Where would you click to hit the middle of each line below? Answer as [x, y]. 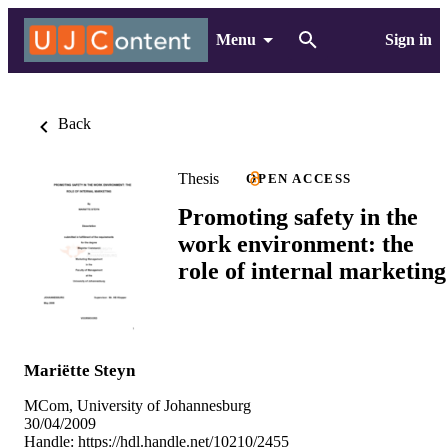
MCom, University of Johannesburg [137, 405]
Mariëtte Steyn [79, 370]
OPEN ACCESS [299, 178]
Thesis [198, 178]
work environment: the [296, 243]
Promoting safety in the [298, 216]
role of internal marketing [312, 270]
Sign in [408, 39]
